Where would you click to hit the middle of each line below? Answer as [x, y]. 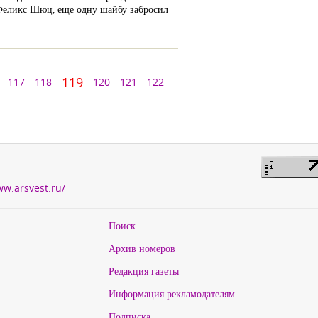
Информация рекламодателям [171, 294]
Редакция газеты [143, 271]
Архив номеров [142, 248]
